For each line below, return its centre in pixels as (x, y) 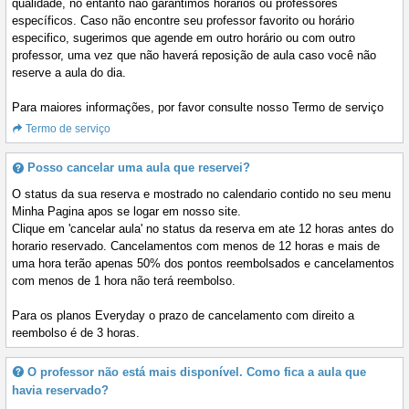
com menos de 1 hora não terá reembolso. (124, 280)
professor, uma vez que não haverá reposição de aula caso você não (194, 56)
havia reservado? (60, 390)
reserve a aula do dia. (69, 73)
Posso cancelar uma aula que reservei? (139, 168)
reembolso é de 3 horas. (76, 332)
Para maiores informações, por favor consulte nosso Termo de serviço (198, 108)
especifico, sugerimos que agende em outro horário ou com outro (184, 38)
